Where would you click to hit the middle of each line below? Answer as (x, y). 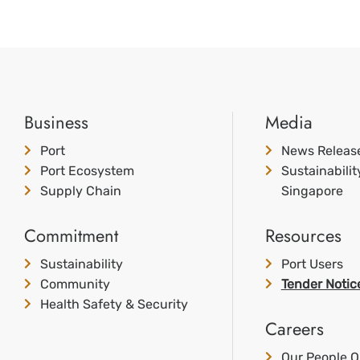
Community (75, 284)
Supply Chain (81, 191)
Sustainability (82, 264)
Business (56, 122)
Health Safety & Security (114, 304)
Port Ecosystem (87, 171)
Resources (303, 235)
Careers (294, 329)
